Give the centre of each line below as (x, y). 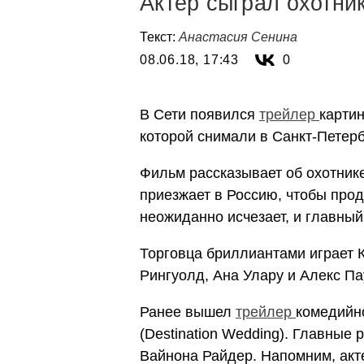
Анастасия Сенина (238, 37)
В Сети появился (199, 115)
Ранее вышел (188, 312)
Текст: (159, 37)
